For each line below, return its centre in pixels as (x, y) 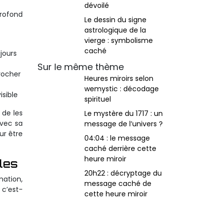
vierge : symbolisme (119, 40)
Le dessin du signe (115, 20)
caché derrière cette (120, 148)
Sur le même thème (81, 67)
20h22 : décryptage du (123, 173)
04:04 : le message (117, 138)
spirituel (98, 99)
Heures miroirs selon (119, 78)
